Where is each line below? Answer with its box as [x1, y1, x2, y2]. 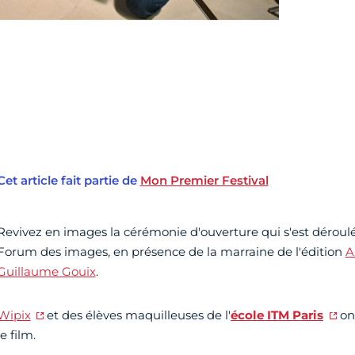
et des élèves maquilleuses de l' [44, 307, 231, 323]
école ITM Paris [231, 307, 324, 323]
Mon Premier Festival [139, 173, 269, 189]
